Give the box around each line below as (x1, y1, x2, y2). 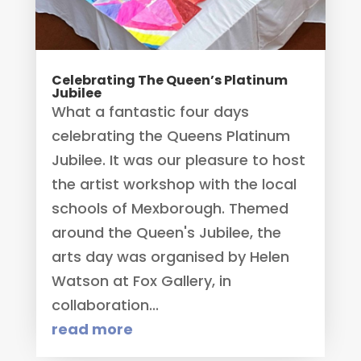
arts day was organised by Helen (51, 247, 289, 268)
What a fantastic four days (51, 102, 249, 122)
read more (51, 319, 133, 340)
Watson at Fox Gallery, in (51, 271, 231, 292)
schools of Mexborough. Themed (51, 198, 288, 219)
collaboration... (51, 295, 159, 316)
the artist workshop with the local (51, 174, 297, 195)
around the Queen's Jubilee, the (51, 222, 281, 243)
